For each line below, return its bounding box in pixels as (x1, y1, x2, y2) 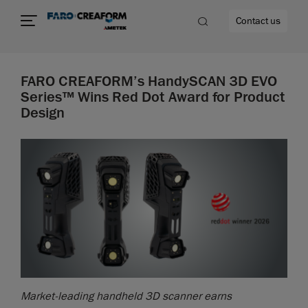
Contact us (236, 14, 280, 27)
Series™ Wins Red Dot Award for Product (21, 87, 285, 107)
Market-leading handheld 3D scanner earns (21, 289, 232, 303)
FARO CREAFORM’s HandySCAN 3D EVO (21, 71, 277, 91)
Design (21, 103, 65, 123)
